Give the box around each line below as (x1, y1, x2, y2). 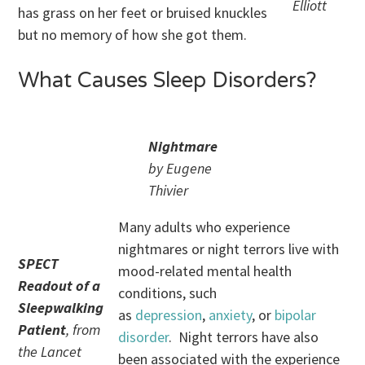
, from (66, 319, 101, 339)
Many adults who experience (118, 217, 291, 236)
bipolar (275, 305, 317, 324)
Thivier (147, 180, 188, 200)
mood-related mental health (118, 261, 292, 280)
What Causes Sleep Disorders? (18, 67, 318, 93)
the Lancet (18, 341, 82, 361)
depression (135, 305, 203, 324)
